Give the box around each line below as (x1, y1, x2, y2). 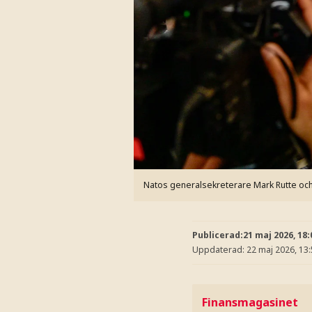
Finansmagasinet (202, 294, 298, 310)
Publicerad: (192, 228, 243, 241)
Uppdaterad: (192, 244, 247, 256)
